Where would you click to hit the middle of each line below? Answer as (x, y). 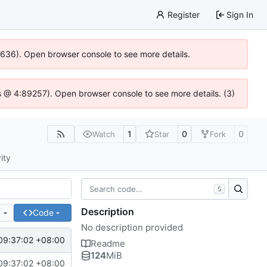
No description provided (132, 227)
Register (183, 14)
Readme (108, 243)
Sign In (240, 14)
